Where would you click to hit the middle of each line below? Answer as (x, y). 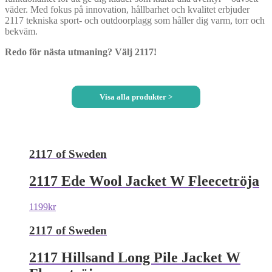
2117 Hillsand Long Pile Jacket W (135, 257)
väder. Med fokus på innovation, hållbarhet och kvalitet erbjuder (127, 10)
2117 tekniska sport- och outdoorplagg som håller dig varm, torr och (135, 21)
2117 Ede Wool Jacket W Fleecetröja (144, 181)
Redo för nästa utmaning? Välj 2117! (81, 52)
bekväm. (21, 32)
